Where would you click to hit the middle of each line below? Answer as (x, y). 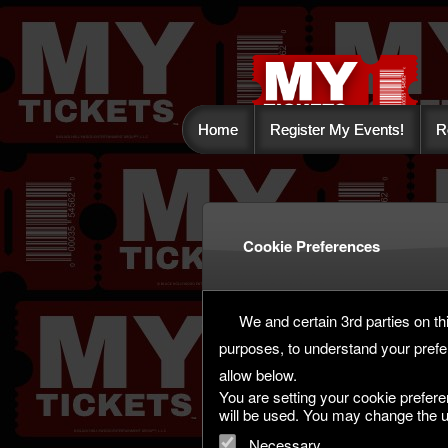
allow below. (258, 374)
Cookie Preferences (311, 245)
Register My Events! (337, 130)
